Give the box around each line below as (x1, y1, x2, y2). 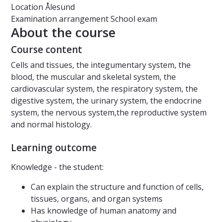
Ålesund (43, 1, 75, 13)
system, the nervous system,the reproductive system (11, 107, 207, 118)
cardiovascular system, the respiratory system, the (11, 83, 198, 95)
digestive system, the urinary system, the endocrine (11, 95, 202, 107)
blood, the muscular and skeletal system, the (11, 71, 176, 83)
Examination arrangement (11, 13, 109, 25)
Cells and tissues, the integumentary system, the (11, 59, 191, 71)
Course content (11, 43, 82, 56)
